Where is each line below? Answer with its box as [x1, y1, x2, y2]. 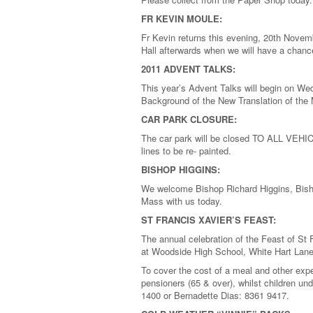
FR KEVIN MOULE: [141, 12, 222, 25]
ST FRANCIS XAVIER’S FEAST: [141, 213, 276, 226]
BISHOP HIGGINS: [141, 163, 220, 176]
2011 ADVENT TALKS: [141, 62, 235, 75]
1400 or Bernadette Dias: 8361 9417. [141, 289, 289, 302]
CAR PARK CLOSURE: [141, 112, 237, 126]
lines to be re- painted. [141, 144, 231, 157]
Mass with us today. [141, 194, 222, 208]
